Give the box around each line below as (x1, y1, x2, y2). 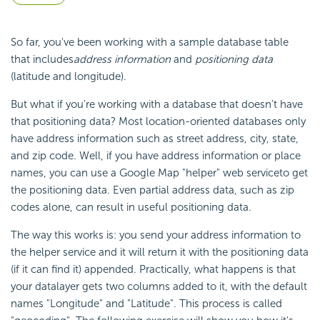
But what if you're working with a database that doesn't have (11, 98, 303, 111)
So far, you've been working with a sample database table (11, 36, 289, 49)
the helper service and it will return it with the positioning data (11, 246, 309, 259)
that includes (11, 53, 74, 66)
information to (231, 229, 301, 242)
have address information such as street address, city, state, (11, 132, 299, 146)
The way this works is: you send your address (11, 229, 231, 242)
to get (279, 166, 308, 180)
